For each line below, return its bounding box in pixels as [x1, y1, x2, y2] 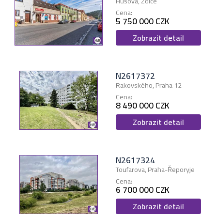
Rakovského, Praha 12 [115, 78, 182, 92]
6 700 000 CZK [115, 182, 170, 198]
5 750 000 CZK [115, 13, 170, 30]
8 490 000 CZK [115, 97, 170, 114]
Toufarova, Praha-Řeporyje [115, 163, 195, 176]
